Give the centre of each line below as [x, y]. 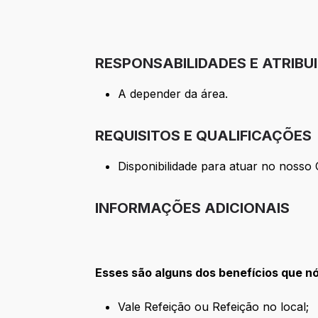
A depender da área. [173, 94]
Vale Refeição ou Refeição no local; [214, 307]
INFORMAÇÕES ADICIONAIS [193, 208]
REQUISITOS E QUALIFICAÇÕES [204, 136]
